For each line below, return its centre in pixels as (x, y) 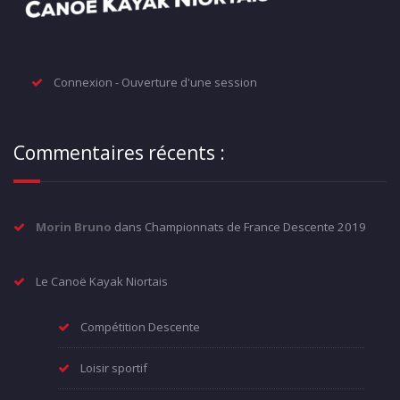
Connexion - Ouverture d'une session (155, 82)
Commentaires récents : (119, 153)
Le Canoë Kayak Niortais (102, 281)
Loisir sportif (114, 368)
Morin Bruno (74, 227)
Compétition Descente (140, 327)
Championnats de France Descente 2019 (255, 227)
